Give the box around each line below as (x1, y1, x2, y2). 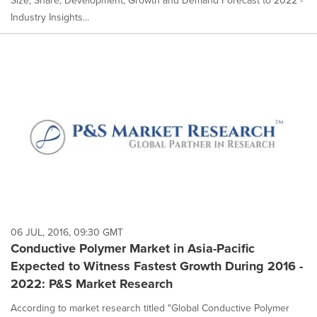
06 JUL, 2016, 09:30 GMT (11, 224, 123, 240)
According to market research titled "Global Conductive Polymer (11, 300, 289, 316)
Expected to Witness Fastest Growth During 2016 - (11, 256, 303, 275)
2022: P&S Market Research (11, 274, 173, 293)
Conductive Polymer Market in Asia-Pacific (11, 238, 255, 258)
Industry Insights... (11, 9, 89, 25)
